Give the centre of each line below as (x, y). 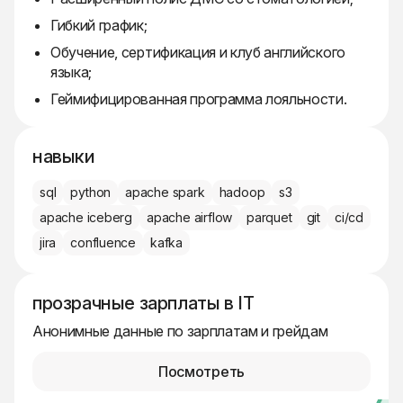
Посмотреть (201, 372)
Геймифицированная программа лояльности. (199, 99)
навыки (64, 157)
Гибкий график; (99, 26)
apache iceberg (86, 218)
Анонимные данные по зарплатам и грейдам (180, 331)
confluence (103, 243)
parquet (269, 218)
